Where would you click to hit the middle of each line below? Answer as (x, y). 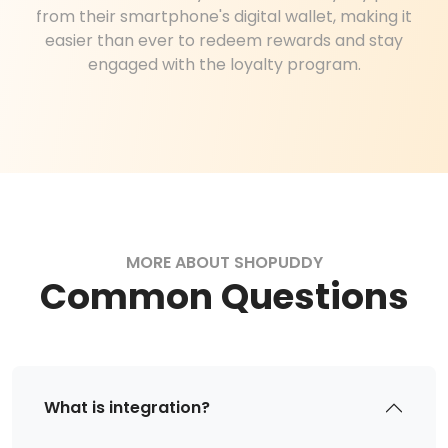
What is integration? (127, 408)
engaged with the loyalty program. (224, 64)
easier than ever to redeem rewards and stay (224, 40)
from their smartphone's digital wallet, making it (224, 16)
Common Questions (224, 296)
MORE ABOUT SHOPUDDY (224, 262)
